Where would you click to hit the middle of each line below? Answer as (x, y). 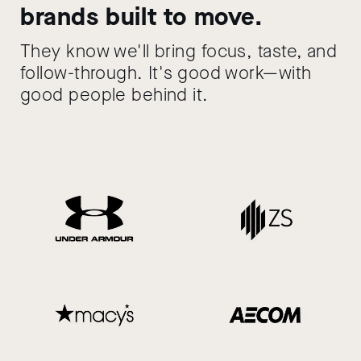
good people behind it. (114, 95)
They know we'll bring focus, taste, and (179, 51)
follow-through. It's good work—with (166, 73)
